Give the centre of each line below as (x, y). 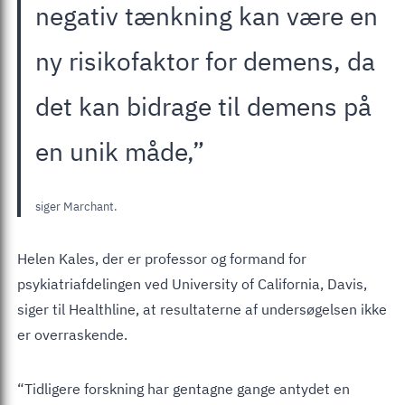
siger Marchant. (76, 206)
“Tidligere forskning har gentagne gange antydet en (184, 388)
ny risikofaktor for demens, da (205, 61)
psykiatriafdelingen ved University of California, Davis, (192, 283)
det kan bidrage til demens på (203, 106)
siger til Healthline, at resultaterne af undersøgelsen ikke (202, 309)
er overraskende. (72, 334)
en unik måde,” (120, 151)
